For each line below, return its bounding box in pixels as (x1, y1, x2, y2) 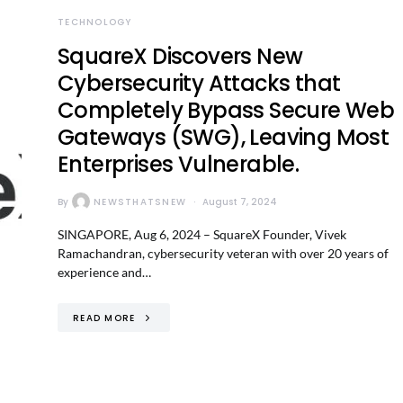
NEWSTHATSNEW (94, 194, 186, 209)
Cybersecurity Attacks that (58, 68, 341, 98)
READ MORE (73, 310, 136, 325)
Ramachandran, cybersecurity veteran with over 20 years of (58, 246, 389, 261)
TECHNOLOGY (58, 15, 132, 29)
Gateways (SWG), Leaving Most (58, 122, 390, 152)
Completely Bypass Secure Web (58, 95, 395, 125)
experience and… (58, 264, 151, 280)
